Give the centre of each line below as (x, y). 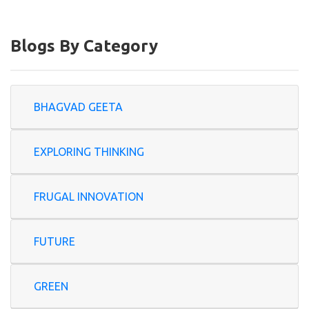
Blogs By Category (84, 46)
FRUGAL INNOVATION (89, 197)
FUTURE (54, 241)
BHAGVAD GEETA (106, 107)
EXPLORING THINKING (89, 152)
